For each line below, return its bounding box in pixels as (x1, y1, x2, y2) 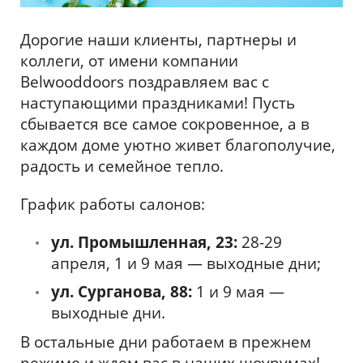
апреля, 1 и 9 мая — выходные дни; (51, 252, 322, 274)
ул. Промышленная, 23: (51, 231, 238, 253)
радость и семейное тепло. (20, 155, 224, 177)
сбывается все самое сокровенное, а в (20, 113, 310, 135)
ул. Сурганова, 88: (51, 281, 193, 303)
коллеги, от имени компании (20, 49, 238, 71)
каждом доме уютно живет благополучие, (20, 134, 335, 156)
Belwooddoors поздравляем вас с (20, 70, 269, 92)
